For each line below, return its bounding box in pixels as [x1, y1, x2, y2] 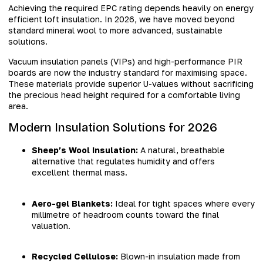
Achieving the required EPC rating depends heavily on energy [8, 3, 254, 14]
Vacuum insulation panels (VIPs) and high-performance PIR [8, 56, 242, 66]
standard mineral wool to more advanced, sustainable [8, 25, 222, 36]
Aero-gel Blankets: [32, 198, 113, 208]
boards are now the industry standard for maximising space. [8, 67, 247, 77]
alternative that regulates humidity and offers [32, 156, 215, 167]
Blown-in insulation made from [118, 251, 240, 261]
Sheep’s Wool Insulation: [32, 145, 138, 156]
